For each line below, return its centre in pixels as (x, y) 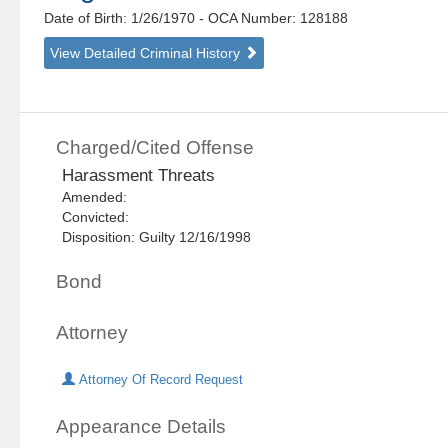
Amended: (99, 197)
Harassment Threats (139, 176)
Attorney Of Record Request (159, 380)
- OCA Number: (248, 18)
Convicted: (100, 217)
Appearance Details (141, 427)
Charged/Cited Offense (155, 148)
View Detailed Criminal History (147, 53)
